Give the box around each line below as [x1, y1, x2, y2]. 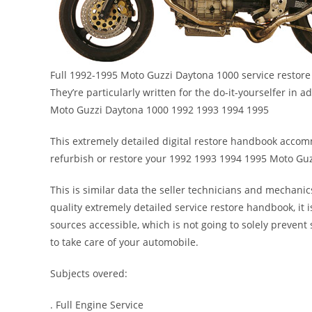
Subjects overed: [50, 267, 127, 280]
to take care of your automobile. [50, 235, 198, 249]
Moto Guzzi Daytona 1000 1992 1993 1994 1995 [50, 103, 269, 116]
